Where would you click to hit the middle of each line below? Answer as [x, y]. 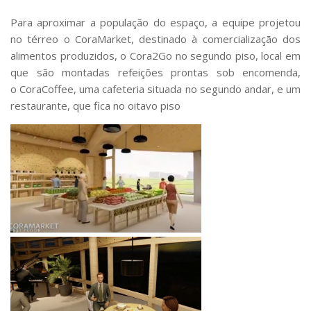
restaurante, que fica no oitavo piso [95, 105]
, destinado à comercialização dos [216, 39]
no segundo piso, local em [236, 55]
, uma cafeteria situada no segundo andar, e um [187, 89]
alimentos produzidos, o [70, 55]
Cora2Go [151, 55]
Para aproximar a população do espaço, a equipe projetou [155, 22]
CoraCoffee [47, 89]
